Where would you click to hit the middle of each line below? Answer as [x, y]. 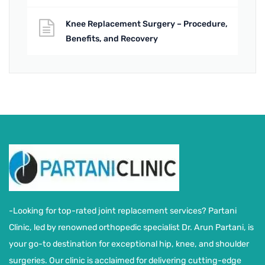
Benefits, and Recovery [112, 38]
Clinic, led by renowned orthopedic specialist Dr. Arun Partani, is [131, 227]
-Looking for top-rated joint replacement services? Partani [123, 211]
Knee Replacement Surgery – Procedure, [147, 24]
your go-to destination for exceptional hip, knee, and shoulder [129, 244]
